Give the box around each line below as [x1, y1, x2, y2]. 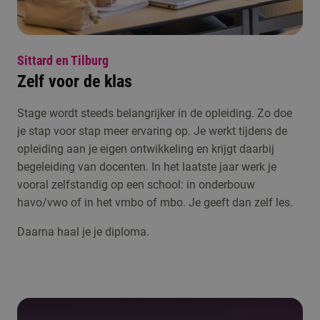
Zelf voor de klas [17, 71, 132, 92]
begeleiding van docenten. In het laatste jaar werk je [17, 160, 276, 174]
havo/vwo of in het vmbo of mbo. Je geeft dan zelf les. [17, 196, 293, 210]
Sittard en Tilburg [17, 53, 109, 69]
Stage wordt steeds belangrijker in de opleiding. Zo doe [17, 106, 292, 121]
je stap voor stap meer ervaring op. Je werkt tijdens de [17, 124, 287, 139]
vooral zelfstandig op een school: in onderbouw [17, 178, 255, 192]
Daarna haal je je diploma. [17, 225, 149, 239]
